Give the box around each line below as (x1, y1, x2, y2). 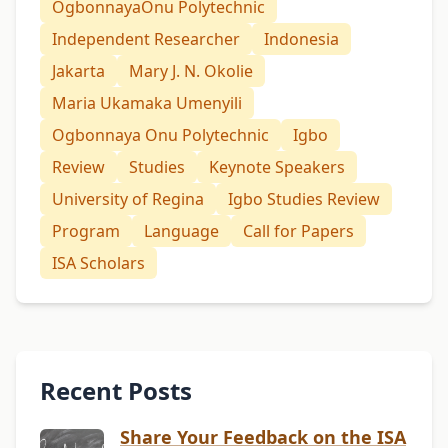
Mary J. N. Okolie (129, 60, 253, 83)
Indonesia (264, 28, 339, 51)
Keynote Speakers (209, 156, 345, 179)
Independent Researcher (52, 28, 240, 51)
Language (144, 220, 219, 243)
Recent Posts (40, 374, 192, 408)
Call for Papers (243, 220, 354, 243)
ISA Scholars (52, 252, 145, 275)
